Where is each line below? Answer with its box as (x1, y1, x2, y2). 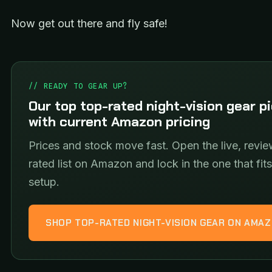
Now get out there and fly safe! (11, 17, 168, 30)
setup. (29, 175, 59, 189)
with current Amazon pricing (29, 113, 210, 131)
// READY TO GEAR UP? (29, 82, 128, 90)
